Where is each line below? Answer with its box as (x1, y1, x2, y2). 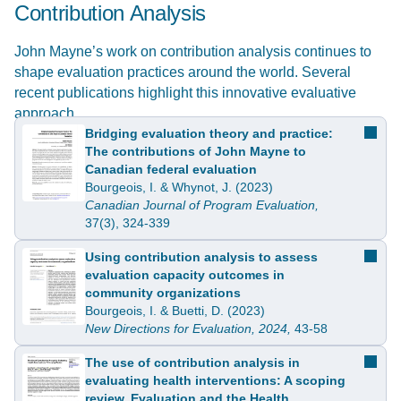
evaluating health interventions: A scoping (85, 372, 346, 388)
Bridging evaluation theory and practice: (85, 125, 333, 141)
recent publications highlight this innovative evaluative (14, 84, 356, 100)
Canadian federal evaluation (85, 161, 257, 176)
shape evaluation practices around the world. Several (14, 64, 351, 80)
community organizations (85, 285, 241, 300)
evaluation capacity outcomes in (85, 267, 285, 282)
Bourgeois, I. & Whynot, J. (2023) (85, 179, 273, 194)
